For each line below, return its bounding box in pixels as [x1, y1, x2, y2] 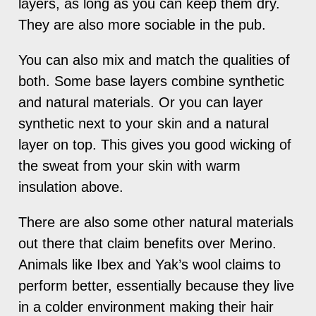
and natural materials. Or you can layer [18, 94, 264, 110]
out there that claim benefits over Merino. [18, 235, 277, 251]
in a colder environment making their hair [18, 298, 274, 315]
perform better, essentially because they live [18, 277, 295, 293]
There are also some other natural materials [18, 214, 294, 230]
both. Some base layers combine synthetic [18, 73, 285, 89]
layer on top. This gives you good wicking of [18, 136, 292, 152]
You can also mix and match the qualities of [18, 51, 291, 68]
